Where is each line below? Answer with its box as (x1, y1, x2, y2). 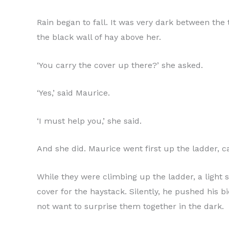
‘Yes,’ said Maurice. (37, 88, 110, 98)
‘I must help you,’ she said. (37, 116, 142, 126)
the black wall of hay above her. (37, 32, 161, 42)
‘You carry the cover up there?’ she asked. (37, 60, 203, 70)
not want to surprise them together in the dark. (37, 201, 224, 211)
